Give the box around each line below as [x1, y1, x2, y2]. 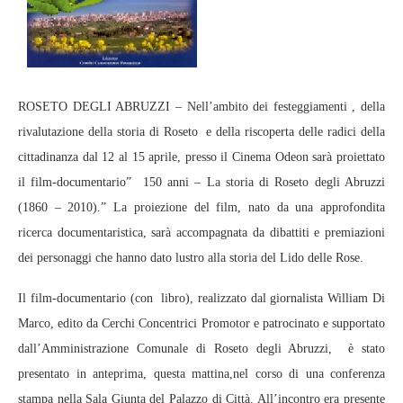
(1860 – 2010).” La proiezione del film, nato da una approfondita [18, 201, 385, 214]
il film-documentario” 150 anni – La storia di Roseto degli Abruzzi [18, 175, 385, 189]
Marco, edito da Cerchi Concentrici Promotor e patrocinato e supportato [18, 317, 385, 330]
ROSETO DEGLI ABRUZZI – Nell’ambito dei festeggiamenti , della [18, 100, 385, 113]
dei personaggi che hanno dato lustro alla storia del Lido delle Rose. [18, 251, 363, 264]
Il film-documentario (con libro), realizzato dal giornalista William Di [18, 291, 385, 305]
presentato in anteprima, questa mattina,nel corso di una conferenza [18, 367, 385, 381]
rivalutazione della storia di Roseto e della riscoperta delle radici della [18, 125, 385, 139]
